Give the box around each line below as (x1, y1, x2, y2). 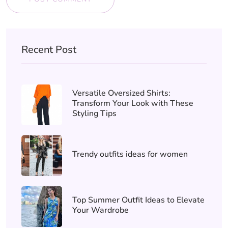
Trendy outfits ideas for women (72, 148, 188, 160)
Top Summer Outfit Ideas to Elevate (72, 194, 205, 206)
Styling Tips (72, 107, 117, 119)
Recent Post (21, 42, 76, 56)
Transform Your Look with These (72, 97, 193, 109)
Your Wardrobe (72, 204, 129, 216)
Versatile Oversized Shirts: (72, 87, 170, 99)
